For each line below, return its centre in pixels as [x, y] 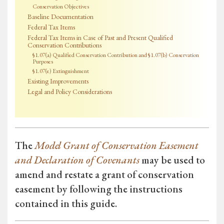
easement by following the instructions [99, 189]
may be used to [172, 160]
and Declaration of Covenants [77, 160]
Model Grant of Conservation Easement [116, 145]
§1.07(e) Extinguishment [61, 71]
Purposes [43, 62]
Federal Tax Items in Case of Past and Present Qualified [100, 38]
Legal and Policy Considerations [70, 92]
